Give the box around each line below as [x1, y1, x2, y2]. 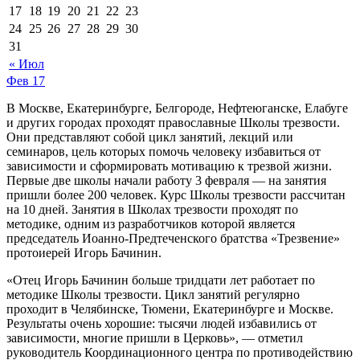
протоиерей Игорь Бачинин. [6, 245, 162, 260]
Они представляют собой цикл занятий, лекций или [6, 129, 293, 144]
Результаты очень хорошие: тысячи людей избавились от [6, 316, 317, 330]
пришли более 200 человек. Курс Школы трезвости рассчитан [6, 187, 346, 202]
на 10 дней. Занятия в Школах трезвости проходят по [6, 202, 298, 216]
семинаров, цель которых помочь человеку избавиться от [6, 144, 321, 158]
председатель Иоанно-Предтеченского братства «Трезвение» [6, 231, 340, 245]
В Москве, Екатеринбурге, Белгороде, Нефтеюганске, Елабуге [6, 100, 348, 115]
